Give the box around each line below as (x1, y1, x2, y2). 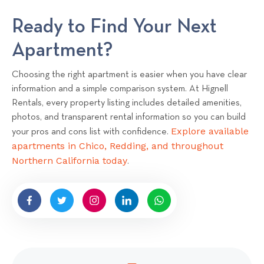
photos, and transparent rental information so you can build (12, 113, 246, 123)
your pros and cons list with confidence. (12, 127, 171, 137)
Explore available (171, 126, 249, 137)
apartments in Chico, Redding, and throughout (12, 140, 223, 152)
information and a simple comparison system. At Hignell (12, 84, 228, 94)
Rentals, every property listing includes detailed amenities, (12, 98, 242, 108)
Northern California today (12, 155, 127, 167)
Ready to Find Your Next (12, 16, 217, 37)
